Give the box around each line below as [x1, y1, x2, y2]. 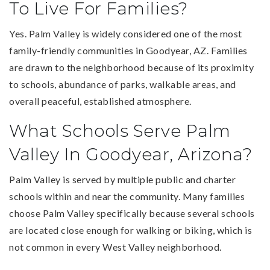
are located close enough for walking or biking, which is [9, 224, 252, 236]
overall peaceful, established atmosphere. [9, 95, 192, 107]
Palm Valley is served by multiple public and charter [9, 173, 236, 185]
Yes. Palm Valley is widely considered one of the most [9, 27, 242, 39]
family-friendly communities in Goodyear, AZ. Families [9, 44, 248, 56]
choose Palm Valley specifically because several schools [9, 207, 255, 219]
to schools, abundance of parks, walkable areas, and [9, 78, 236, 90]
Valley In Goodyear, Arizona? [9, 143, 252, 165]
